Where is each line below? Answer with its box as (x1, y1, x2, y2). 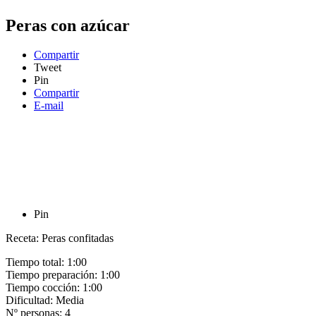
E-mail (34, 99, 63, 112)
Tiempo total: (6, 256, 67, 269)
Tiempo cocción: (6, 281, 83, 294)
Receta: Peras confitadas (6, 232, 114, 245)
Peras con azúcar (6, 16, 130, 35)
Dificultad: (6, 294, 56, 307)
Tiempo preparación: (6, 269, 100, 281)
